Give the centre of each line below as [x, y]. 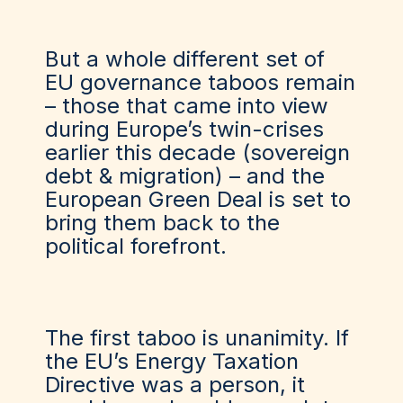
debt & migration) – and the [185, 176]
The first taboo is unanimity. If [197, 338]
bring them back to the [162, 223]
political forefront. [136, 246]
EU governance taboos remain [200, 82]
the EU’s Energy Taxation [172, 361]
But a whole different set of [185, 59]
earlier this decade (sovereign [197, 152]
